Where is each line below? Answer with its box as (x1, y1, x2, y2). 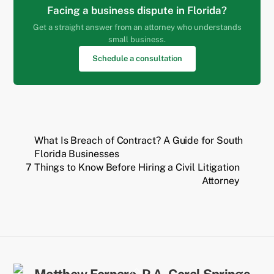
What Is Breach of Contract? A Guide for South (34, 134, 243, 146)
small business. (108, 34, 166, 44)
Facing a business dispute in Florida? (47, 4, 227, 17)
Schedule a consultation (92, 53, 182, 63)
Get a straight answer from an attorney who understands (32, 22, 242, 32)
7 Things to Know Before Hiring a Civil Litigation (25, 161, 240, 173)
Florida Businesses (34, 147, 119, 160)
